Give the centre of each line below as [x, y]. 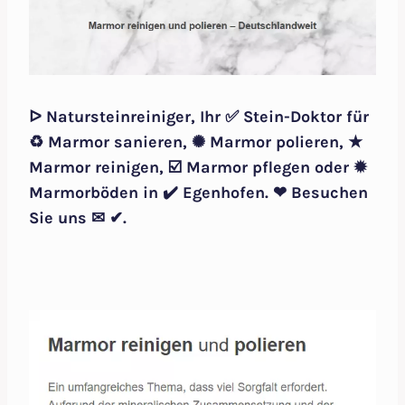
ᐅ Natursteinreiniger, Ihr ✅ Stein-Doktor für [199, 117]
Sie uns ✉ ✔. [78, 218]
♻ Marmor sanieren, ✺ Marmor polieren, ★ [196, 142]
